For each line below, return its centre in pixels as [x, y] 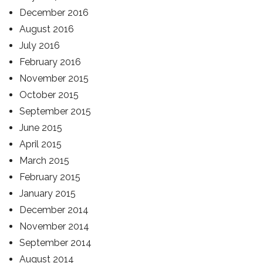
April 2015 [41, 144]
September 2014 [55, 243]
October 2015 [49, 95]
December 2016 [54, 13]
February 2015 [50, 177]
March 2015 [44, 161]
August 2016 [47, 29]
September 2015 [55, 111]
